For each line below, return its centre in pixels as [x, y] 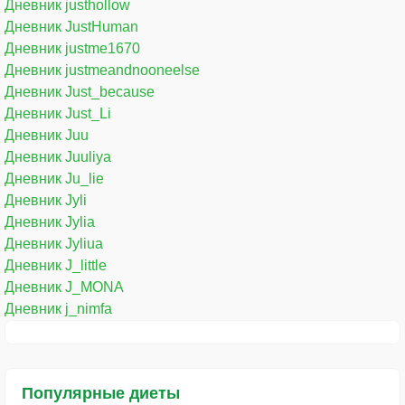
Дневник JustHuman [71, 26]
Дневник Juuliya [58, 156]
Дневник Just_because [80, 91]
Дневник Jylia [50, 221]
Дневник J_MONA [64, 287]
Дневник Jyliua [54, 243]
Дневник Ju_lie [54, 178]
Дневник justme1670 [72, 48]
